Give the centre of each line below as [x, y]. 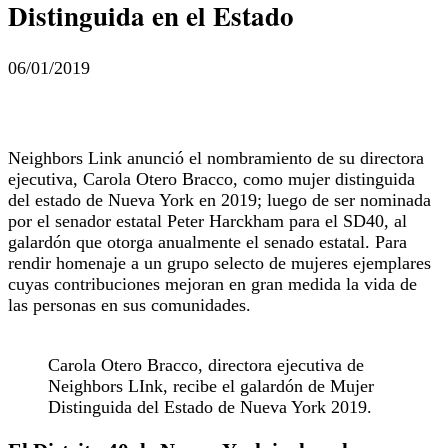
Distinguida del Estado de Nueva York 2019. [210, 406]
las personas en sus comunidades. [129, 304]
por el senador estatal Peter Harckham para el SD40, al [207, 220]
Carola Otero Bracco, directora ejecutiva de [206, 364]
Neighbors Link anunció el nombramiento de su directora [216, 157]
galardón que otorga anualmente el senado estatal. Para [207, 241]
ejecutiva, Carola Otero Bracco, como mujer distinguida [211, 178]
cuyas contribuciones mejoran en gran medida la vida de [212, 283]
